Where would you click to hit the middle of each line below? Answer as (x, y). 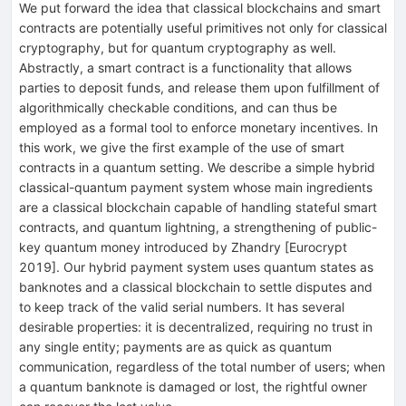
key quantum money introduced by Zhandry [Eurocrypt (183, 246)
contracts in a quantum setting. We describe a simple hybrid (197, 167)
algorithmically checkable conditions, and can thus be (178, 107)
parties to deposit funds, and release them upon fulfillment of (199, 87)
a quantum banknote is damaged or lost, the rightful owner (193, 386)
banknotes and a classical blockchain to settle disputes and (196, 286)
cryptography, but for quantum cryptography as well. (178, 47)
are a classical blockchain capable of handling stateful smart (198, 207)
